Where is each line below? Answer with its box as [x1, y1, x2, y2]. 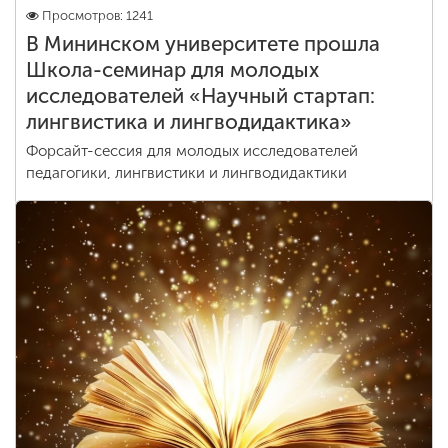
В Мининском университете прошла [26, 32, 380, 56]
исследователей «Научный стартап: [26, 84, 375, 108]
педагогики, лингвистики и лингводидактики [26, 164, 347, 182]
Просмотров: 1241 [42, 8, 153, 23]
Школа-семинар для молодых [26, 58, 319, 82]
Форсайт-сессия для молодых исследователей [26, 142, 358, 160]
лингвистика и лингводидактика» [26, 110, 352, 134]
